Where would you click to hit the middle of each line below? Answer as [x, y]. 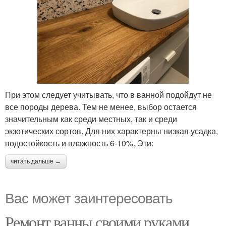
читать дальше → [36, 161]
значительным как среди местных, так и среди [91, 119]
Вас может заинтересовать [89, 197]
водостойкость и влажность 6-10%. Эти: [79, 143]
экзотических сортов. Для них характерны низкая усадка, [111, 131]
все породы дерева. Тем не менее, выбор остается [101, 106]
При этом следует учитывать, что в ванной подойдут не [108, 94]
